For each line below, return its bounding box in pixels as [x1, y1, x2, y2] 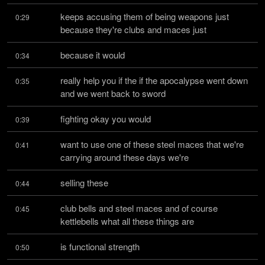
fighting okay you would [60, 112, 151, 125]
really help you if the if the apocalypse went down [60, 74, 248, 86]
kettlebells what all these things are [60, 215, 194, 227]
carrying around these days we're [60, 151, 189, 163]
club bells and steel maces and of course [60, 202, 218, 214]
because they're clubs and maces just [60, 23, 206, 35]
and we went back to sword [60, 87, 166, 99]
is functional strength [60, 240, 140, 253]
